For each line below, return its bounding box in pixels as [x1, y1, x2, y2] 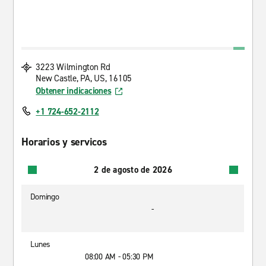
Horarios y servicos [21, 135, 107, 149]
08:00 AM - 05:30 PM [85, 251, 154, 262]
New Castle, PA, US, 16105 [36, 72, 132, 84]
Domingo [30, 191, 59, 202]
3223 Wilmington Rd [36, 61, 110, 73]
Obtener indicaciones [36, 85, 112, 97]
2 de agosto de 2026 [94, 163, 172, 176]
